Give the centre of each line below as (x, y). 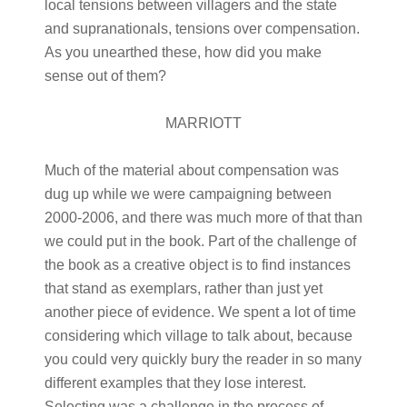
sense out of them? (105, 76)
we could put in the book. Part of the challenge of (200, 241)
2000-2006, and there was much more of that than (203, 218)
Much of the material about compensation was (191, 170)
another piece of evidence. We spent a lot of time (200, 312)
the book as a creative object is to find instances (197, 265)
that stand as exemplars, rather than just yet (183, 288)
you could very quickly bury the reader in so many (203, 359)
